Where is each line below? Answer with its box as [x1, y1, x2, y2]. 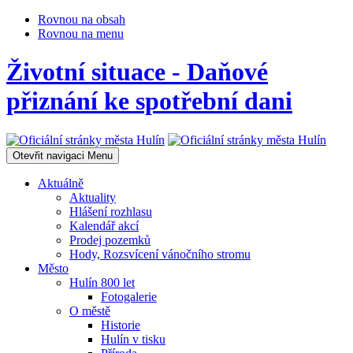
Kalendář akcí [69, 218, 139, 232]
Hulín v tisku [101, 332, 165, 346]
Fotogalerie [101, 289, 157, 303]
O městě [69, 303, 110, 318]
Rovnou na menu [38, 27, 124, 40]
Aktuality [69, 190, 116, 204]
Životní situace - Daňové [6, 58, 268, 87]
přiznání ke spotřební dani [6, 87, 292, 116]
